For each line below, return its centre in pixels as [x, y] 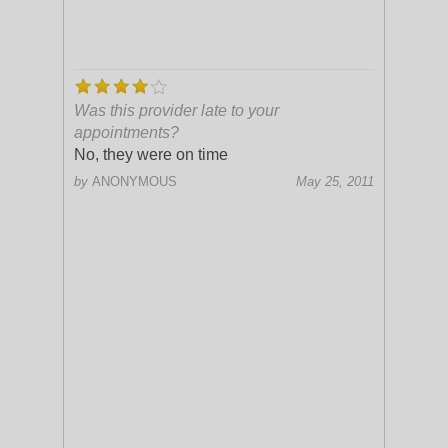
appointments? [126, 132]
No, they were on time [151, 154]
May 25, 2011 [335, 181]
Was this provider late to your [176, 110]
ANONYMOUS [134, 181]
